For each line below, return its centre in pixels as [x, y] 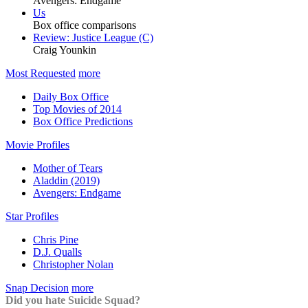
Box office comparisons [85, 25]
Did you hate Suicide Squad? [73, 300]
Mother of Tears [68, 168]
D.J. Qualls [57, 252]
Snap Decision [37, 288]
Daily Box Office [71, 97]
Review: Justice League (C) [93, 37]
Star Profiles [32, 216]
